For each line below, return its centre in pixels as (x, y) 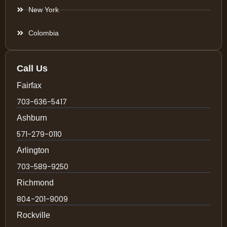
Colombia (43, 33)
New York (43, 9)
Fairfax (29, 85)
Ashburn (32, 118)
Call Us (32, 68)
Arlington (33, 150)
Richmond (35, 182)
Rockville (33, 215)
